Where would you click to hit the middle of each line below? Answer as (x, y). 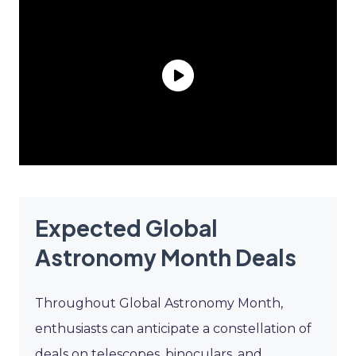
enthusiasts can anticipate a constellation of (173, 328)
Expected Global (126, 227)
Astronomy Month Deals (166, 257)
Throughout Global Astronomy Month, (159, 303)
